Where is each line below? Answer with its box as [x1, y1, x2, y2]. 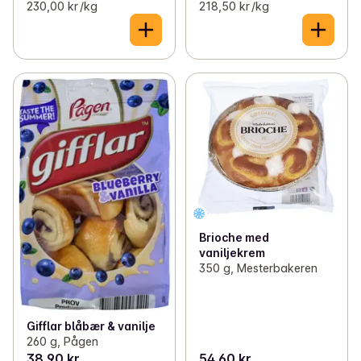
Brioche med [198, 230, 269, 245]
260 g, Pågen [27, 334, 98, 348]
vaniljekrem [198, 246, 265, 260]
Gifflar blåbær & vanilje [27, 318, 156, 333]
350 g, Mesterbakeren [198, 261, 317, 276]
